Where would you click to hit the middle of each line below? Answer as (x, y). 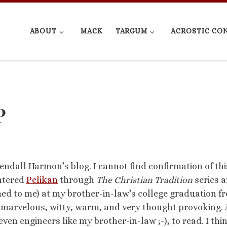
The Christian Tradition (144, 180)
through (77, 180)
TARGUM (131, 31)
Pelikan (42, 180)
